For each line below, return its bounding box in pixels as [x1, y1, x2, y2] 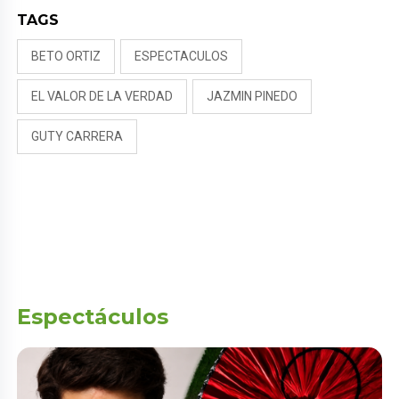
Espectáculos [17, 304, 169, 330]
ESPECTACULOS [134, 49, 229, 64]
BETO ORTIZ [31, 49, 102, 64]
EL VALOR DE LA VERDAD [31, 89, 174, 104]
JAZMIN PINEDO [207, 89, 298, 104]
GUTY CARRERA [31, 129, 124, 144]
